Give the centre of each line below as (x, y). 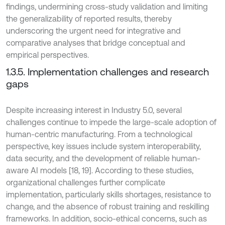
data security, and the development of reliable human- (103, 158)
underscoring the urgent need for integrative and (93, 30)
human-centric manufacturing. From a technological (99, 134)
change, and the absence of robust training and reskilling (108, 206)
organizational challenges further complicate (86, 182)
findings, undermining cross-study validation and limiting (107, 6)
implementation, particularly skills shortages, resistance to (108, 194)
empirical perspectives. (47, 54)
